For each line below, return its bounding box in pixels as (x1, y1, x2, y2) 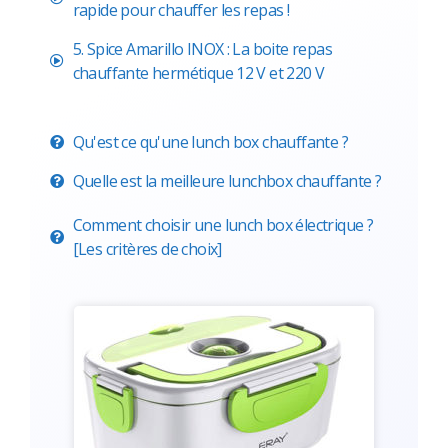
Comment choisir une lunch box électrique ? (72, 213, 374, 236)
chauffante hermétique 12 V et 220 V (72, 61, 325, 84)
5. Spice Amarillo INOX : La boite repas (72, 37, 333, 60)
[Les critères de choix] (72, 237, 222, 260)
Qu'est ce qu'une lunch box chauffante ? (72, 130, 349, 153)
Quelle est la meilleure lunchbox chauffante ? (72, 169, 382, 192)
